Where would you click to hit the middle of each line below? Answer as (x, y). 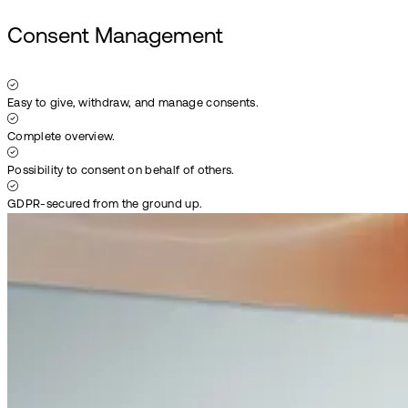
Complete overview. (61, 138)
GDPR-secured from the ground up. (105, 205)
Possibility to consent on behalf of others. (121, 171)
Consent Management (115, 37)
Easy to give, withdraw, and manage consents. (133, 104)
